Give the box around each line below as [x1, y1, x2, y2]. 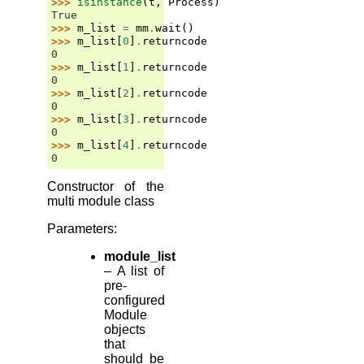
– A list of [104, 263, 164, 278]
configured [104, 292, 165, 307]
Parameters [47, 221, 114, 236]
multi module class [47, 193, 154, 208]
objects [104, 322, 145, 336]
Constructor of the [47, 179, 164, 193]
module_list [104, 249, 175, 263]
